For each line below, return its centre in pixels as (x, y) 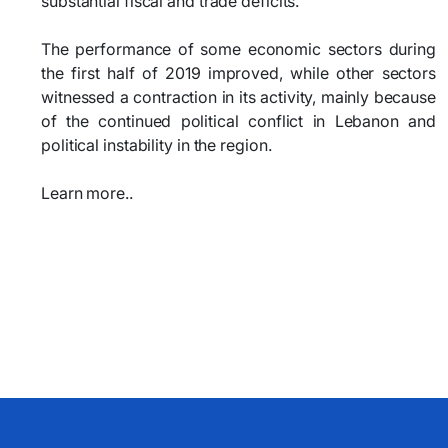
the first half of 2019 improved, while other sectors (238, 73)
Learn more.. (87, 193)
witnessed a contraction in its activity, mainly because (238, 97)
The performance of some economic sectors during (238, 49)
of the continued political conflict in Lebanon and (238, 121)
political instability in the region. (156, 145)
